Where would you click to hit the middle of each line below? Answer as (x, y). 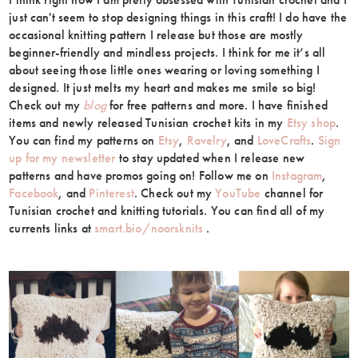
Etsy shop (311, 123)
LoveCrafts (284, 140)
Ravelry (207, 140)
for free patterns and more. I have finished (217, 105)
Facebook (34, 193)
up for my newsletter (62, 158)
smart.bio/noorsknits (149, 228)
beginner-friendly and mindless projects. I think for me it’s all (167, 52)
